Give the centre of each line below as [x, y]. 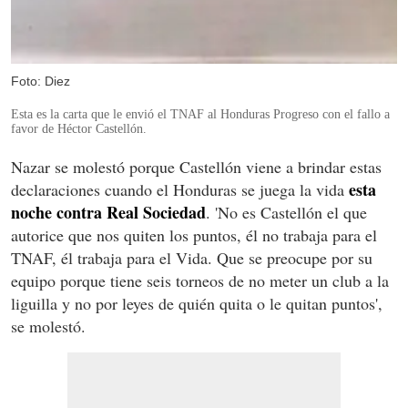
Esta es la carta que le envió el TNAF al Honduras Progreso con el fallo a [200, 114]
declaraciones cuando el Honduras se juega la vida [180, 189]
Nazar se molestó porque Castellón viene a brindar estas [196, 166]
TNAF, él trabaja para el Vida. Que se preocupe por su [192, 257]
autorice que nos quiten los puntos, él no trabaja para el [194, 235]
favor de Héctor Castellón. [79, 128]
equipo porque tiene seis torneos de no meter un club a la [200, 280]
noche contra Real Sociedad [108, 212]
